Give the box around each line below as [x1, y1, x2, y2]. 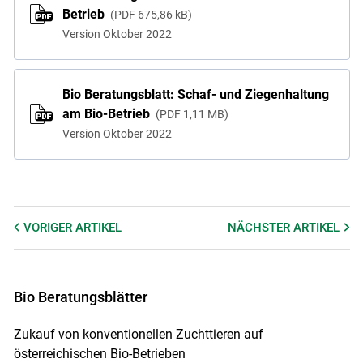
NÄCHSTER [228, 220, 294, 235]
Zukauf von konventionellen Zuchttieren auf [13, 327, 263, 343]
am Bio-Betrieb [62, 106, 153, 122]
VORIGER [23, 220, 75, 235]
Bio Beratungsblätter [13, 288, 147, 305]
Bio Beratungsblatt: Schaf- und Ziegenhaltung [62, 87, 329, 103]
